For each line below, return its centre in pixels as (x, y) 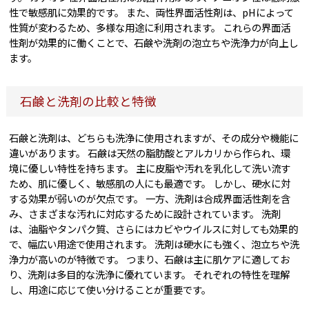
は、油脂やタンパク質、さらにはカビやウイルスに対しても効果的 (154, 229)
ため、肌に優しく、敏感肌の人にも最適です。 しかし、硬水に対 (150, 183)
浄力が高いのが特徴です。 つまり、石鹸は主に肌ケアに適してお (150, 259)
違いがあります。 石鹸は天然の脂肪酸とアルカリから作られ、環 (150, 153)
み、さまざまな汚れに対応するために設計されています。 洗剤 (145, 214)
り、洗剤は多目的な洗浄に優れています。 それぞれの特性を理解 (150, 275)
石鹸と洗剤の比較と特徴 (88, 101)
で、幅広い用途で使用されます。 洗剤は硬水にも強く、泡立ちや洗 (154, 244)
